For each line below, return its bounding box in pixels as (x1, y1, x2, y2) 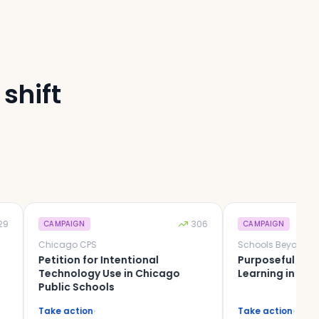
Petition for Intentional (1, 253, 122, 267)
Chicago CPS (1, 239, 61, 251)
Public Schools (1, 280, 78, 294)
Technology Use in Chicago (1, 266, 144, 281)
